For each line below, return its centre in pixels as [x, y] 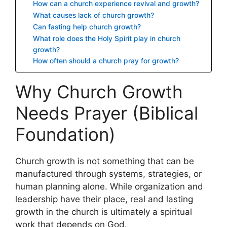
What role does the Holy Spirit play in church [107, 38]
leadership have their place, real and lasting [104, 199]
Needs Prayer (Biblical [107, 113]
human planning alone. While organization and [109, 186]
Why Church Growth [99, 91]
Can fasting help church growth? [87, 27]
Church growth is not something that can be [105, 161]
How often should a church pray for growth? [106, 61]
